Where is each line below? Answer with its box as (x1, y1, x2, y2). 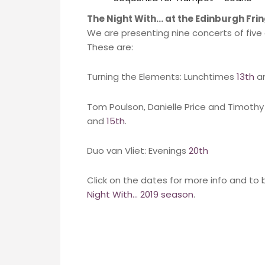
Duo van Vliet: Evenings (87, 144, 189, 157)
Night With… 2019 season (87, 188, 193, 201)
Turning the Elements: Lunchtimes (87, 70, 237, 83)
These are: (87, 41, 133, 53)
